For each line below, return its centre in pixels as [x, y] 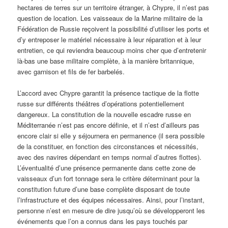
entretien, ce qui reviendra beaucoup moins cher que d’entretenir [112, 50]
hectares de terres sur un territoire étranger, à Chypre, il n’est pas [113, 7]
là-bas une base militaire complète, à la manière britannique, [106, 61]
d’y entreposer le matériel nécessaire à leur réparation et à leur [109, 39]
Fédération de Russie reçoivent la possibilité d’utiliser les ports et [113, 28]
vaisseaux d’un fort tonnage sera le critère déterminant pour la [109, 178]
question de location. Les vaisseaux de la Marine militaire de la [110, 18]
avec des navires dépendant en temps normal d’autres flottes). [110, 157]
